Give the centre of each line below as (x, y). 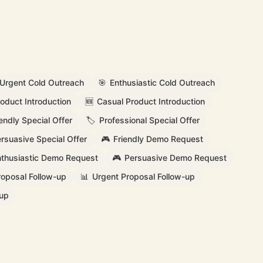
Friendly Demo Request (158, 139)
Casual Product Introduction (151, 101)
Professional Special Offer (149, 120)
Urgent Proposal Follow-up (144, 176)
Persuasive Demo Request (175, 158)
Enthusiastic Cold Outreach (162, 82)
